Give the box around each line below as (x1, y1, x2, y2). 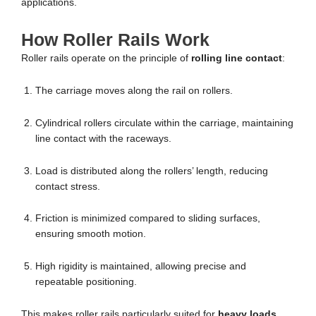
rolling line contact (191, 52, 282, 63)
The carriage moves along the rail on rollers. (35, 85, 233, 96)
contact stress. (35, 181, 100, 192)
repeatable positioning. (35, 276, 137, 288)
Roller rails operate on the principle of (21, 52, 191, 63)
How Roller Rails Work (21, 29, 209, 49)
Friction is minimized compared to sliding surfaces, (35, 213, 260, 224)
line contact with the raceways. (35, 133, 171, 144)
